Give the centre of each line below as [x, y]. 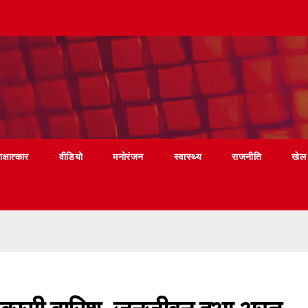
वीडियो [71, 157]
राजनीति [247, 157]
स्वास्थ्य [188, 157]
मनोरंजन [128, 157]
